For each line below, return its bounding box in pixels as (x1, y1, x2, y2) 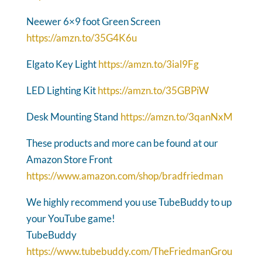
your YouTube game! (26, 212, 115, 225)
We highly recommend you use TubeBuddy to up (26, 195, 232, 208)
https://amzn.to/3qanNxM (120, 110, 233, 123)
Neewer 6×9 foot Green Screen (26, 15, 160, 27)
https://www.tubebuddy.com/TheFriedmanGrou (26, 244, 232, 257)
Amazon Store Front (26, 153, 112, 166)
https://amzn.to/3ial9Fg (98, 57, 199, 70)
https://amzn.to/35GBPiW (97, 84, 209, 96)
